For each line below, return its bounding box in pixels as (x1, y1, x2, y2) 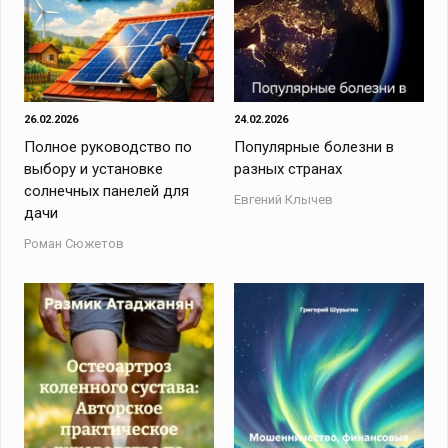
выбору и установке (24, 160, 164, 178)
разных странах (233, 160, 342, 178)
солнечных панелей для (24, 182, 190, 200)
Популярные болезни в (233, 138, 394, 156)
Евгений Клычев (233, 192, 333, 207)
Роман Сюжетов (24, 236, 125, 251)
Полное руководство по (24, 138, 193, 156)
